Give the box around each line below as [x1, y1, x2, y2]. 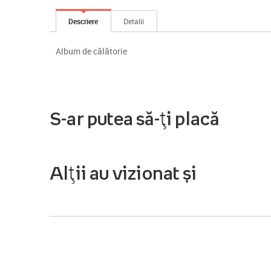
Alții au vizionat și [50, 163, 197, 183]
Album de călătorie [56, 45, 127, 57]
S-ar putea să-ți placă [50, 108, 220, 128]
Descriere [68, 16, 99, 26]
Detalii [123, 16, 145, 26]
